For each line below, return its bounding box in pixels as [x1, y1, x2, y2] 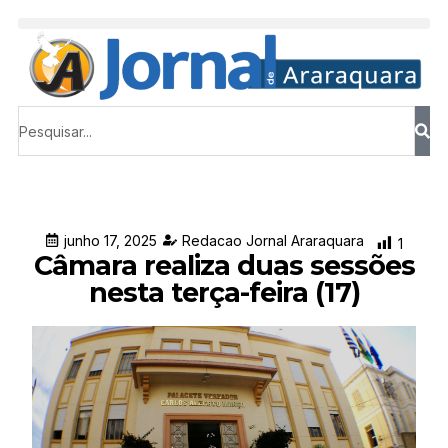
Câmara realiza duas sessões [33, 249, 415, 283]
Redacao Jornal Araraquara [182, 231, 364, 249]
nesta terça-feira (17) [88, 276, 360, 310]
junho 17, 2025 [64, 231, 157, 249]
